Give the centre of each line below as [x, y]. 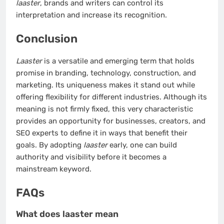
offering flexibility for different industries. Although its [111, 97]
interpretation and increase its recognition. [91, 15]
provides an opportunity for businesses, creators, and [111, 121]
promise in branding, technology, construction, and [106, 73]
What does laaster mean [67, 214]
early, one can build [142, 145]
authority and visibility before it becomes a [91, 157]
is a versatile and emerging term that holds [118, 61]
